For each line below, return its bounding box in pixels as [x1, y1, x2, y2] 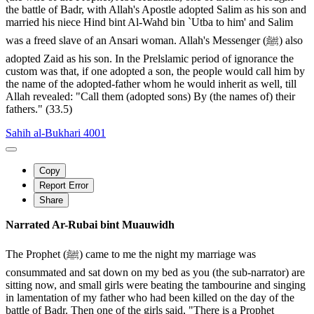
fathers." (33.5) [6, 103, 72, 116]
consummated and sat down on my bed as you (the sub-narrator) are [6, 266, 305, 279]
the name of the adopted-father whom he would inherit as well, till [6, 78, 296, 90]
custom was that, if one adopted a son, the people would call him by [6, 65, 305, 78]
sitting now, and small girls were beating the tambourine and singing [6, 279, 306, 292]
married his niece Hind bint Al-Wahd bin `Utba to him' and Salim [6, 16, 293, 29]
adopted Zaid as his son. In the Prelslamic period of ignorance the [6, 53, 294, 65]
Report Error [39, 180, 88, 191]
